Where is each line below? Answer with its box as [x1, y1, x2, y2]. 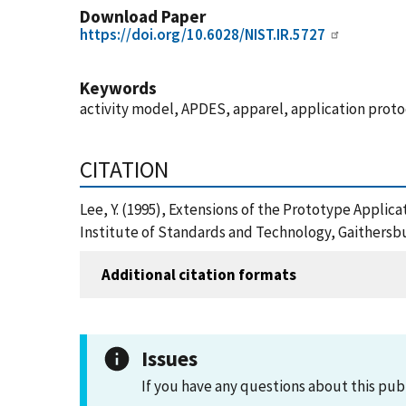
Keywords [80, 77, 157, 99]
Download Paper [80, 5, 206, 27]
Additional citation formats [101, 264, 296, 285]
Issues [141, 345, 198, 372]
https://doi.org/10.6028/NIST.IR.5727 [80, 24, 325, 44]
